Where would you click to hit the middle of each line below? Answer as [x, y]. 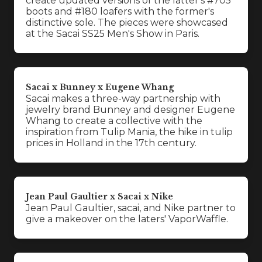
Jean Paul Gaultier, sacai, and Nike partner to [131, 208]
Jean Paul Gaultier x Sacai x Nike [99, 196]
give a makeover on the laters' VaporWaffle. [127, 219]
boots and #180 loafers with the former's [120, 11]
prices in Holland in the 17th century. [111, 143]
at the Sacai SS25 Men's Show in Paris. [113, 34]
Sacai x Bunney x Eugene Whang [100, 87]
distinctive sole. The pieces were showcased [127, 23]
